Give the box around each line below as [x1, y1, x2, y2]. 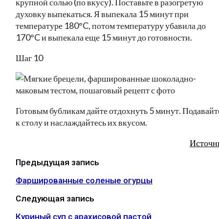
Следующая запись [16, 193, 94, 203]
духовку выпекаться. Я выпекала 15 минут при [16, 8, 189, 19]
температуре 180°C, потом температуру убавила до [16, 20, 206, 31]
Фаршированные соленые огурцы [16, 175, 153, 185]
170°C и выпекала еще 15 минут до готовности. [16, 31, 192, 43]
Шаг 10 [16, 52, 43, 63]
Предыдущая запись [16, 157, 99, 167]
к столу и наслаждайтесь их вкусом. [16, 116, 147, 128]
